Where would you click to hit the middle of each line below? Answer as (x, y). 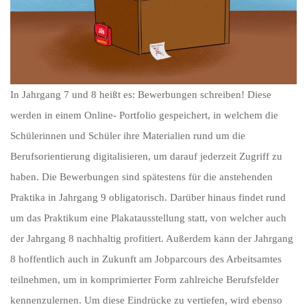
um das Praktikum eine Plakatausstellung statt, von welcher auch (148, 218)
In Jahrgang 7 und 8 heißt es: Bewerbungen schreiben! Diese (141, 95)
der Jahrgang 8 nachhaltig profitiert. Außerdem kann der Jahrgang (152, 238)
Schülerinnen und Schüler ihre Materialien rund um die (128, 136)
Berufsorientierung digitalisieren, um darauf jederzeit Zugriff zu (146, 156)
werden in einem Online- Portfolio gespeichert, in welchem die (144, 115)
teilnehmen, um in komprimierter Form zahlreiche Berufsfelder (145, 280)
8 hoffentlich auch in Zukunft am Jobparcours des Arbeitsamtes (146, 259)
